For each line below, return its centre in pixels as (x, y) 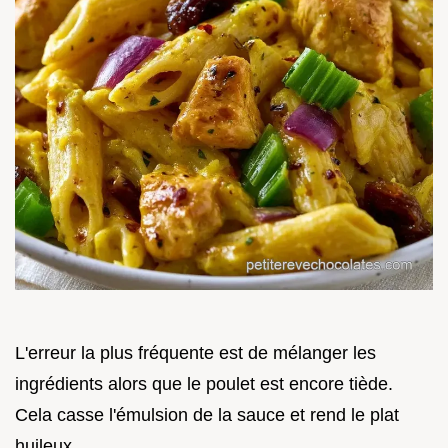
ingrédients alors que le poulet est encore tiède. (204, 383)
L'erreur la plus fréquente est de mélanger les (195, 352)
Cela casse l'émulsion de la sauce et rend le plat (207, 414)
